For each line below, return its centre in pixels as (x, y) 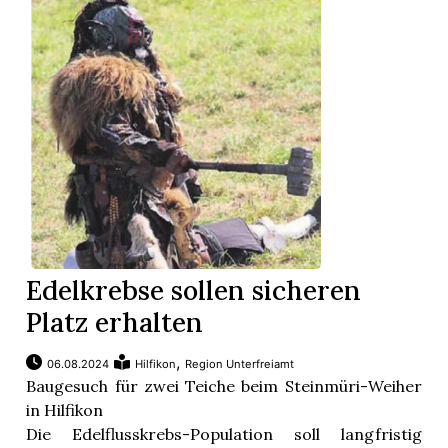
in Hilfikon (65, 410)
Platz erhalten (115, 322)
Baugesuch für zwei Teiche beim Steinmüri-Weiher (224, 386)
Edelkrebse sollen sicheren (194, 290)
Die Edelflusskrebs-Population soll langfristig (224, 434)
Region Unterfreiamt (240, 364)
